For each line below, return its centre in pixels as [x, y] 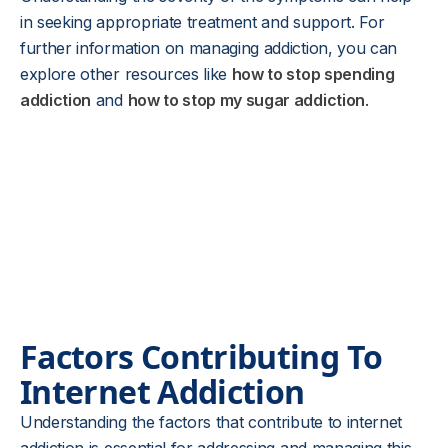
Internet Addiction [162, 391]
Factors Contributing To [201, 356]
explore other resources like [126, 74]
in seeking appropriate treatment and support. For [202, 22]
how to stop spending [313, 74]
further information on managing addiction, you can [208, 48]
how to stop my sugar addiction [246, 100]
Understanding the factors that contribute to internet [211, 422]
